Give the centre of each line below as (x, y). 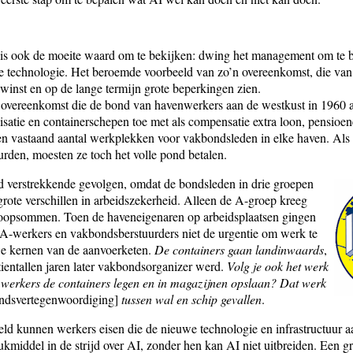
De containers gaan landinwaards (239, 250)
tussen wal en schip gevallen (190, 299)
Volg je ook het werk (278, 266)
